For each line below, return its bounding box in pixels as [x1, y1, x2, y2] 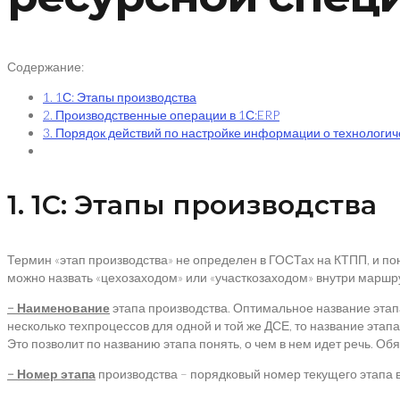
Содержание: [7, 59, 84, 74]
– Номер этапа [7, 366, 96, 381]
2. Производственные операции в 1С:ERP [43, 107, 279, 122]
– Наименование [7, 300, 110, 315]
